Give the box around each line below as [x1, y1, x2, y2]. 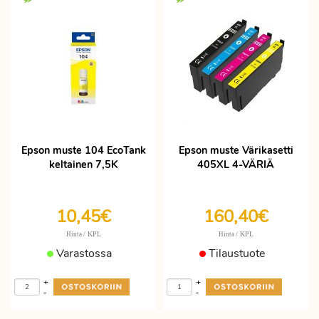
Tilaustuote [205, 246, 265, 261]
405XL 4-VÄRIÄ [197, 157, 274, 172]
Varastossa [53, 246, 113, 261]
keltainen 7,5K [48, 157, 118, 172]
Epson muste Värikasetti [178, 143, 293, 157]
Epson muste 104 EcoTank [21, 143, 146, 157]
